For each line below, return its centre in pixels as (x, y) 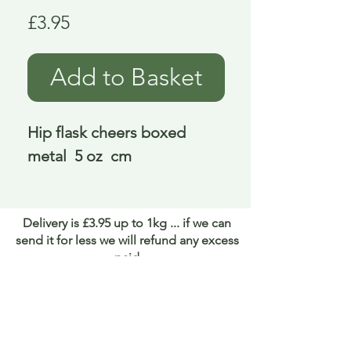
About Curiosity (131, 312)
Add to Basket (126, 78)
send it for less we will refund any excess (127, 241)
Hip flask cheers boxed (107, 133)
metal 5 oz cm (80, 156)
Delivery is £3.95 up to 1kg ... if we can (127, 223)
